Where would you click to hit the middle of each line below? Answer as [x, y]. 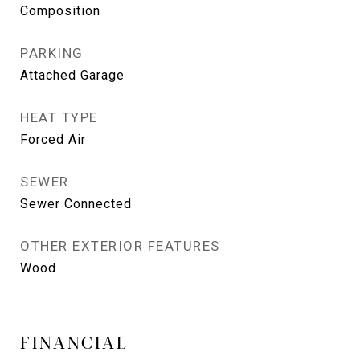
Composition [60, 11]
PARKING [52, 53]
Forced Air [53, 139]
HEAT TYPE [59, 117]
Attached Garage [72, 75]
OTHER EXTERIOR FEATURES [120, 246]
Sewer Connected [76, 204]
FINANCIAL [74, 342]
